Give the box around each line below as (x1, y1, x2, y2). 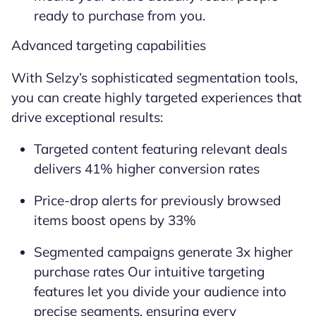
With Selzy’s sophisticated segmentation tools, (11, 69, 298, 87)
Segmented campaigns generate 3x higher (34, 243, 293, 261)
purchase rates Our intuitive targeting (34, 263, 265, 281)
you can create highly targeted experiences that (11, 89, 302, 107)
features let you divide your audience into (34, 283, 286, 300)
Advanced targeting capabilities (11, 37, 206, 54)
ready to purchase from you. (34, 7, 205, 25)
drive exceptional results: (11, 109, 163, 126)
